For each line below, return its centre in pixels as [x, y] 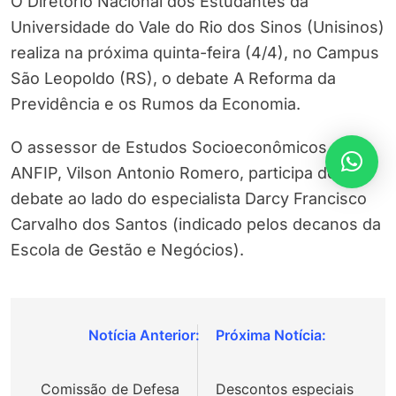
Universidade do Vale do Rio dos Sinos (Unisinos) [198, 27]
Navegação [84, 339]
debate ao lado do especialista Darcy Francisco [189, 199]
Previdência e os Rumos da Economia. [156, 104]
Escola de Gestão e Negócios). [127, 250]
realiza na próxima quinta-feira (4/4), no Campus [195, 53]
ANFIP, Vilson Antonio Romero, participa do [174, 173]
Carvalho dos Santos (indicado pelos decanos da [196, 225]
